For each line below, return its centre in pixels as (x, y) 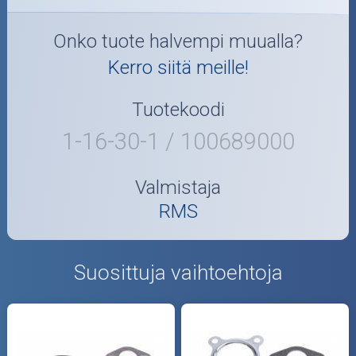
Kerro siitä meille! (178, 68)
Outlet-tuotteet (69, 116)
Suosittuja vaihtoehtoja (178, 273)
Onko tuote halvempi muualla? (178, 42)
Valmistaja (178, 188)
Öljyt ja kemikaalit (80, 34)
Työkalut (43, 75)
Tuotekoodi (178, 109)
